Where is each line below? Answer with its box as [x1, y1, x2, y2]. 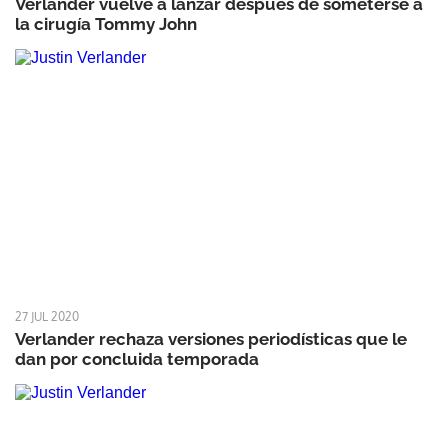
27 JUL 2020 [15, 309, 79, 324]
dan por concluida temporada [15, 349, 259, 369]
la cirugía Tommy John [15, 13, 197, 34]
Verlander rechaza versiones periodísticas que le [15, 329, 407, 349]
